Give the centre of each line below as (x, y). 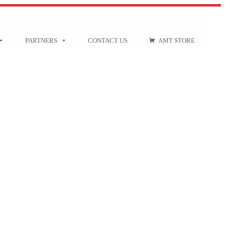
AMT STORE (177, 40)
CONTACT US (108, 40)
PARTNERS (41, 40)
